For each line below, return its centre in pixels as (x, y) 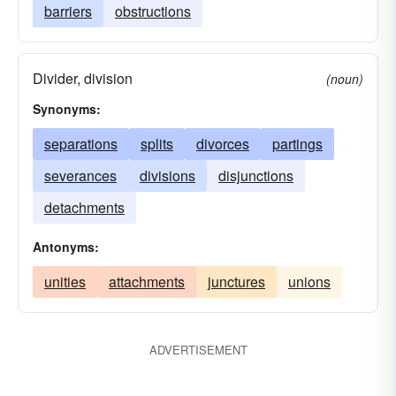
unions (309, 282)
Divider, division (83, 78)
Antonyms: (66, 247)
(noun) (345, 79)
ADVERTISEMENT (198, 350)
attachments (147, 282)
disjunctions (256, 175)
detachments (84, 207)
